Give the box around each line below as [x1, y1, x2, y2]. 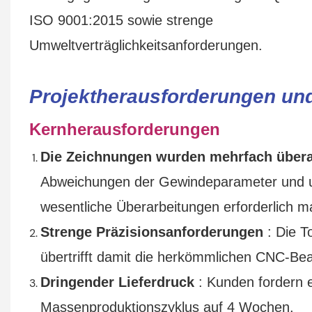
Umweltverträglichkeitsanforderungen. [29, 37, 263, 53]
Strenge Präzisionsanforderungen [40, 224, 263, 240]
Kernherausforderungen [29, 119, 220, 139]
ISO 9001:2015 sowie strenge [29, 12, 213, 28]
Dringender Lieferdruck [40, 274, 194, 290]
